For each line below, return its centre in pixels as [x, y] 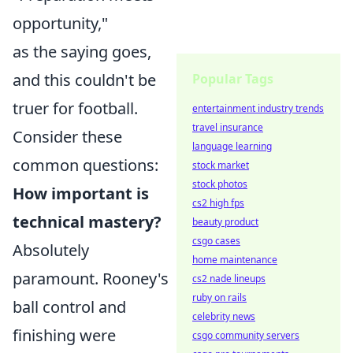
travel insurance [228, 127]
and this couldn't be [84, 80]
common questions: [85, 165]
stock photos [220, 184]
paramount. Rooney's [91, 279]
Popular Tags [233, 79]
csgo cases [216, 241]
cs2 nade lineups [229, 279]
